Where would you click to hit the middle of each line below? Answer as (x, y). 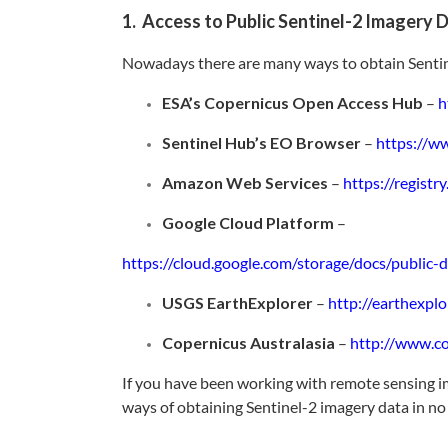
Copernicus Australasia (248, 343)
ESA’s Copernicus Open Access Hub (292, 103)
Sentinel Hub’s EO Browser (261, 143)
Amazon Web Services (245, 183)
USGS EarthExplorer (237, 303)
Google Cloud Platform (248, 223)
